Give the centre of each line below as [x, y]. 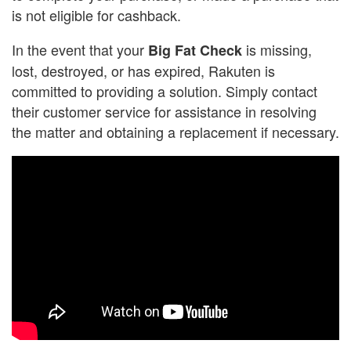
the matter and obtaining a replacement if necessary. [175, 132]
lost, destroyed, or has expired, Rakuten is [143, 71]
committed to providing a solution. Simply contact [165, 91]
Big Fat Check [195, 51]
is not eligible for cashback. [96, 15]
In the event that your [80, 50]
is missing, [277, 50]
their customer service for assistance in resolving [164, 112]
